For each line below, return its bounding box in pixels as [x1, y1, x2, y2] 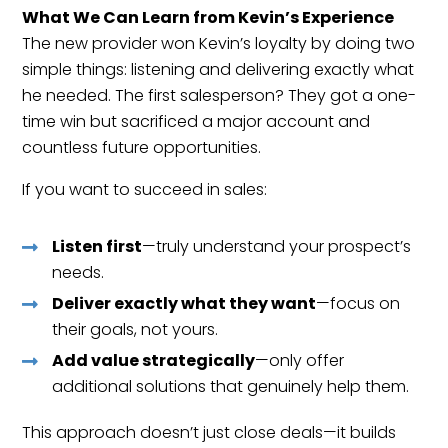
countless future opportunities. [22, 135, 262, 159]
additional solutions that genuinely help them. [52, 374, 410, 398]
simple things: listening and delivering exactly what [22, 57, 415, 81]
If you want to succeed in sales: [22, 177, 268, 201]
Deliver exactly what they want [52, 291, 317, 315]
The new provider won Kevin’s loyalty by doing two [22, 31, 416, 55]
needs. [52, 260, 105, 284]
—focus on [316, 291, 401, 315]
